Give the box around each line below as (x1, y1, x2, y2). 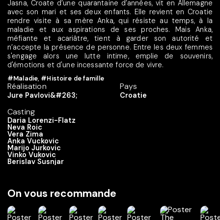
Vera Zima (7, 130, 43, 139)
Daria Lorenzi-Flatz (7, 116, 76, 125)
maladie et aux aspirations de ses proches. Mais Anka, (7, 25, 213, 34)
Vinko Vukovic (7, 150, 56, 160)
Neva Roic (7, 123, 42, 132)
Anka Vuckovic (7, 137, 59, 146)
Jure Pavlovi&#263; (7, 91, 77, 100)
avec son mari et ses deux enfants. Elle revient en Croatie (7, 7, 213, 16)
